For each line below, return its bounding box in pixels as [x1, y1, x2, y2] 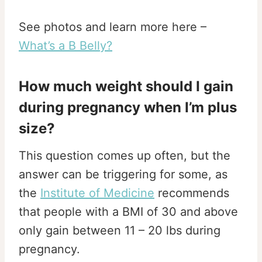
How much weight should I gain [19, 77, 233, 95]
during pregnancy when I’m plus [19, 98, 237, 116]
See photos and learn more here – [19, 19, 206, 34]
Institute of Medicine [40, 185, 154, 200]
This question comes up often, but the [19, 148, 230, 163]
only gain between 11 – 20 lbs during [19, 223, 220, 237]
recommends [154, 185, 229, 200]
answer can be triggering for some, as [19, 167, 227, 181]
